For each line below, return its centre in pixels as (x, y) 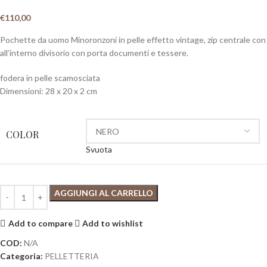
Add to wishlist (113, 223)
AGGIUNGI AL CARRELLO (104, 193)
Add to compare (40, 223)
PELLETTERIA (72, 256)
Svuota (99, 150)
